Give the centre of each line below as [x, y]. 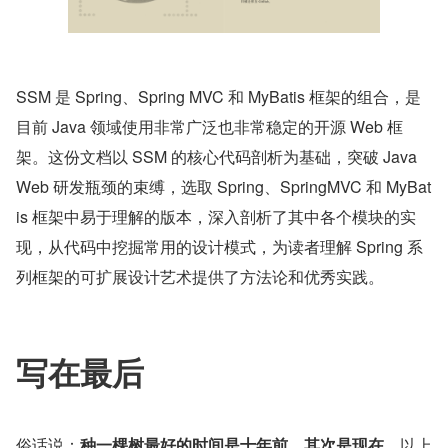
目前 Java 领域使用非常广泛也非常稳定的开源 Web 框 [209, 127]
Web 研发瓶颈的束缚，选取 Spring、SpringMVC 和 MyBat [223, 187]
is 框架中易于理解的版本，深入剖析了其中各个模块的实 [216, 217]
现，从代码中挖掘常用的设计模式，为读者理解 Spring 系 [219, 247]
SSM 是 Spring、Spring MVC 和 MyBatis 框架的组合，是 [218, 97]
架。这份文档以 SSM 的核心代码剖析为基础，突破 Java [216, 157]
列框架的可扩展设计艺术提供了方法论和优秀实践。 [200, 277]
